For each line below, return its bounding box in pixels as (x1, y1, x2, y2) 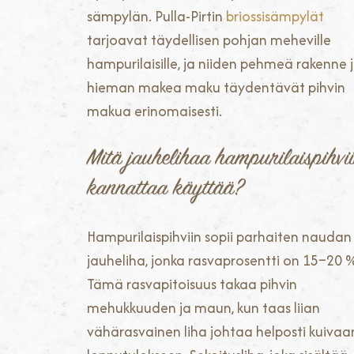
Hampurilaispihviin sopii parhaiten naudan (87, 226, 352, 248)
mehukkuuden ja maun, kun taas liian (87, 297, 320, 319)
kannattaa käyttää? (87, 174, 243, 205)
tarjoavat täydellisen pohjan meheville (87, 29, 331, 51)
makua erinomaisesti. (87, 100, 222, 122)
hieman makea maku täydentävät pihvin (87, 77, 345, 98)
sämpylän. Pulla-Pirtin (87, 6, 226, 27)
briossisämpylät (226, 6, 324, 27)
